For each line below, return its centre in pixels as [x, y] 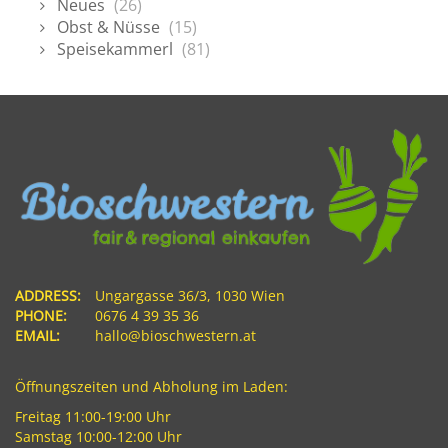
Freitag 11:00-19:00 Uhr [93, 417]
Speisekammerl [115, 49]
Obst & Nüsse [108, 27]
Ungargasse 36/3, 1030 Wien [190, 296]
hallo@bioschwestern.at [175, 336]
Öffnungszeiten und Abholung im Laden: [151, 387]
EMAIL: [37, 336]
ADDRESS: [48, 296]
